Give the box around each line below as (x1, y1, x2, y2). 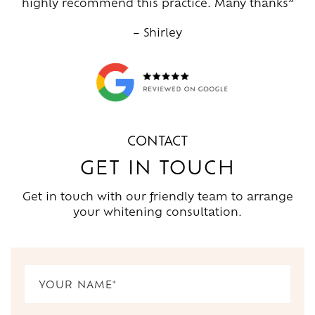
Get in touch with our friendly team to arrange (22, 188, 293, 203)
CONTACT (127, 131, 188, 148)
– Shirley (133, 24, 182, 39)
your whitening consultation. (73, 203, 242, 219)
